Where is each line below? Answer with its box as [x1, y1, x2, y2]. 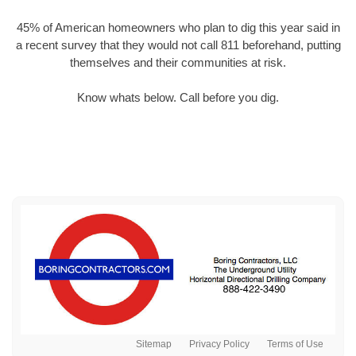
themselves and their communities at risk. [70, 55, 286, 69]
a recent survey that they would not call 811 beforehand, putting [15, 37, 341, 52]
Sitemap [136, 339, 172, 350]
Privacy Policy [189, 339, 250, 350]
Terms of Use [267, 339, 323, 350]
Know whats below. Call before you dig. [77, 91, 279, 105]
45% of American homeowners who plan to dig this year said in [16, 20, 340, 34]
